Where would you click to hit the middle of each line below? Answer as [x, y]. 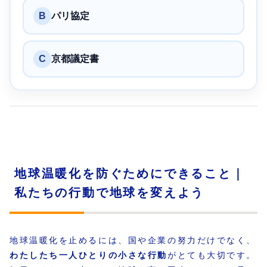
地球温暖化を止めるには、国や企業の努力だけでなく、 [133, 240]
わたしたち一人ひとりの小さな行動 [89, 255]
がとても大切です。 [212, 255]
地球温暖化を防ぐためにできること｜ [130, 173]
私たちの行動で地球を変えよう [110, 192]
